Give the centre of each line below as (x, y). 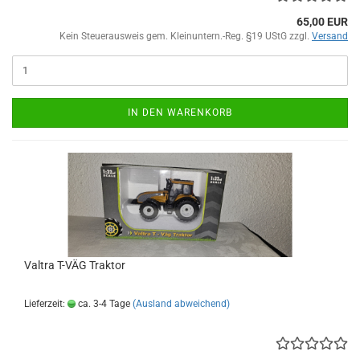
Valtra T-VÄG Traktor (75, 265)
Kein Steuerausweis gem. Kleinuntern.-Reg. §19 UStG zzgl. (186, 36)
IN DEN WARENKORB (180, 112)
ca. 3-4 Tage (103, 303)
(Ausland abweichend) (181, 303)
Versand (330, 36)
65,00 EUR (322, 21)
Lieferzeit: (46, 303)
